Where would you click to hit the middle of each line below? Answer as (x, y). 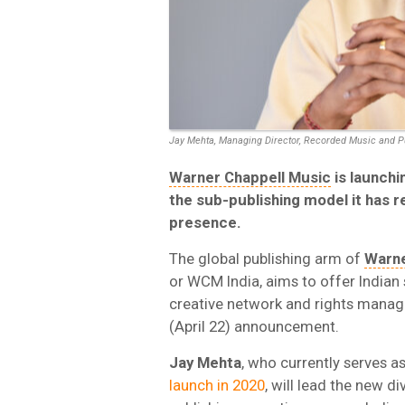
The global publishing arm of (267, 258)
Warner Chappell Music (250, 177)
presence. (205, 222)
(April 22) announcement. (254, 326)
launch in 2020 (217, 385)
